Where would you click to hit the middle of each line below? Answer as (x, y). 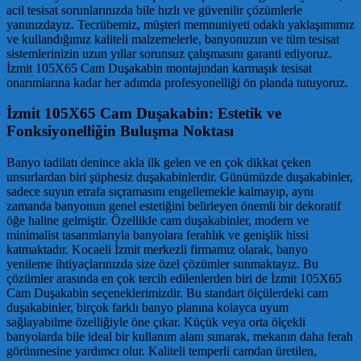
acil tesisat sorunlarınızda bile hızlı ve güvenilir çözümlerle (154, 10)
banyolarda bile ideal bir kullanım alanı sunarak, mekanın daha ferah (180, 336)
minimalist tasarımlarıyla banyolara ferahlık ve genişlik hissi (158, 234)
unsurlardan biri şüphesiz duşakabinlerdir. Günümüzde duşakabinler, (180, 176)
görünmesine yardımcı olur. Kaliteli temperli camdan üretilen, (162, 351)
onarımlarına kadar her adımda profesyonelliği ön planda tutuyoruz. (177, 82)
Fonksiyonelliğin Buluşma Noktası (120, 131)
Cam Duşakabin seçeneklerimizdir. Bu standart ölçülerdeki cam (167, 293)
